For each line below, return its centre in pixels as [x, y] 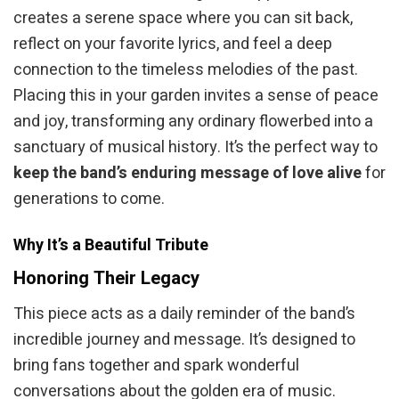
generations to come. [89, 199]
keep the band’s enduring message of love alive [187, 173]
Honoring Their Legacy [106, 279]
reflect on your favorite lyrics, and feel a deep [173, 44]
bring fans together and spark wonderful [156, 366]
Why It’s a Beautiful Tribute [111, 246]
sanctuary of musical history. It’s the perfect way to [195, 147]
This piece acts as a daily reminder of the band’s [184, 314]
